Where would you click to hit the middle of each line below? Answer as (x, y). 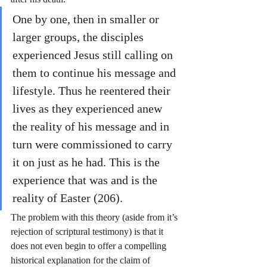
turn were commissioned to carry (94, 144)
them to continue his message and (96, 73)
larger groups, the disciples (80, 37)
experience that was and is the (86, 180)
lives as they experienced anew (89, 108)
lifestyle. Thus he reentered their (93, 91)
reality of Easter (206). (69, 198)
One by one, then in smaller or (87, 19)
